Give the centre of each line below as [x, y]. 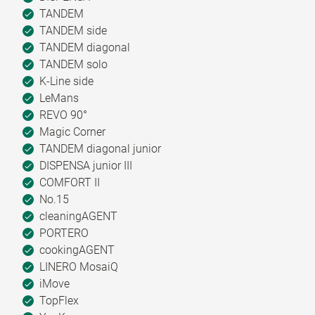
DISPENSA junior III [84, 165]
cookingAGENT [76, 250]
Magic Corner [71, 131]
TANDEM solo [72, 64]
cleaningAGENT [77, 216]
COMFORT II [68, 182]
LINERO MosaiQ [77, 266]
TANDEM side [72, 30]
